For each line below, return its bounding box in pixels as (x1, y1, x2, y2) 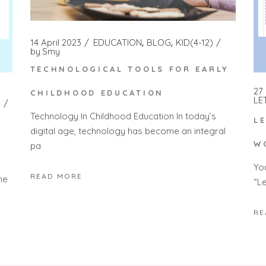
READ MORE (30, 171, 83, 180)
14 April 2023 (30, 37, 81, 49)
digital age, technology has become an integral (30, 125, 226, 137)
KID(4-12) (175, 37, 213, 49)
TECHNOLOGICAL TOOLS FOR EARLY (30, 64, 229, 74)
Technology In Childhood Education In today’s (30, 110, 216, 122)
